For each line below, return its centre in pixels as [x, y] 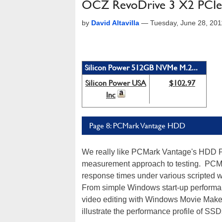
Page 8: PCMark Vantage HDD [137, 126]
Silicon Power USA [116, 83]
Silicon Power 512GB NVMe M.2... [141, 68]
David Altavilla [115, 23]
